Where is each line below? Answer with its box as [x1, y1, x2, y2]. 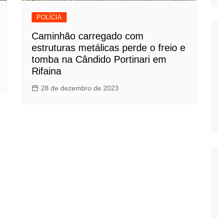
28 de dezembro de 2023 [41, 84, 119, 92]
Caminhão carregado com [32, 30, 144, 41]
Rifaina [32, 65, 61, 76]
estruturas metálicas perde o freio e [32, 42, 185, 53]
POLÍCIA [36, 13, 62, 21]
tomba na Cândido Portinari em [32, 54, 166, 65]
